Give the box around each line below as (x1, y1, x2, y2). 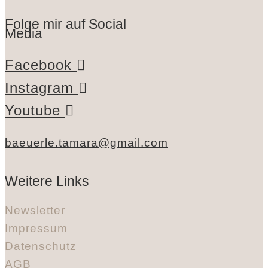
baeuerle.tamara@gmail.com (5, 136, 168, 150)
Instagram (5, 80, 74, 96)
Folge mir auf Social (5, 16, 126, 32)
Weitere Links (5, 173, 89, 190)
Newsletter (5, 204, 65, 217)
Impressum (5, 222, 68, 235)
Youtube (5, 102, 60, 119)
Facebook (5, 57, 72, 74)
